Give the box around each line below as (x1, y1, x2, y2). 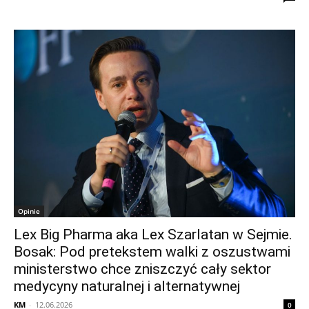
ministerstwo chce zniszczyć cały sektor (14, 261, 271, 278)
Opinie (18, 206, 40, 217)
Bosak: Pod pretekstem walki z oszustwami (14, 243, 290, 261)
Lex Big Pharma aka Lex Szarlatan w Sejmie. (14, 226, 292, 243)
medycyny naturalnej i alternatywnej (14, 278, 240, 295)
